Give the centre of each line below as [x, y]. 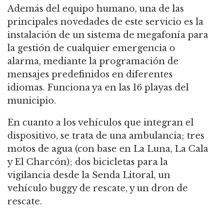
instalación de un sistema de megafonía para [108, 35]
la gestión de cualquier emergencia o [91, 48]
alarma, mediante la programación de [93, 62]
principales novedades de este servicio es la [105, 22]
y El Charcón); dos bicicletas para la [88, 162]
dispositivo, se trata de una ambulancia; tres [106, 136]
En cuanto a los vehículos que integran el [100, 123]
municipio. [32, 101]
